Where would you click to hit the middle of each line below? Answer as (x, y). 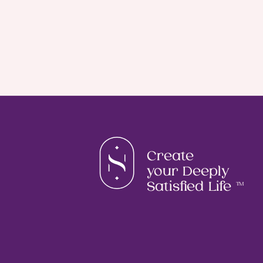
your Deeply (188, 171)
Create (170, 156)
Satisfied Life (191, 187)
